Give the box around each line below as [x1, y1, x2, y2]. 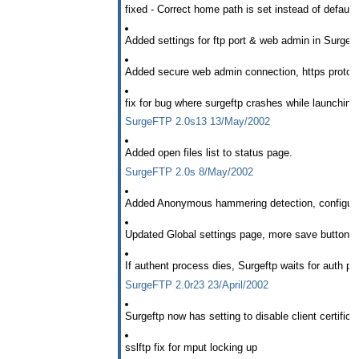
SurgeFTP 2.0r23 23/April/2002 [125, 279, 268, 292]
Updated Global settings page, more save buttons [125, 228, 355, 241]
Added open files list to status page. [125, 147, 292, 159]
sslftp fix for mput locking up [125, 341, 257, 354]
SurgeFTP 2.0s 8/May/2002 [125, 166, 253, 179]
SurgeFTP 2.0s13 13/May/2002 [125, 115, 270, 128]
